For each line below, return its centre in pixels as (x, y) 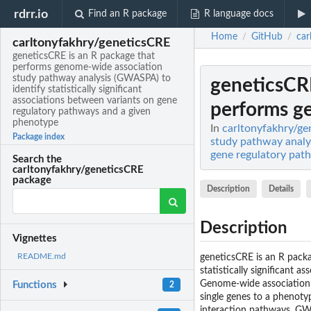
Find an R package (128, 14)
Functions (35, 285)
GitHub (267, 37)
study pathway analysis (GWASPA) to (92, 79)
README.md (42, 257)
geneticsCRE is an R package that (84, 57)
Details (281, 188)
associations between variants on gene (95, 101)
